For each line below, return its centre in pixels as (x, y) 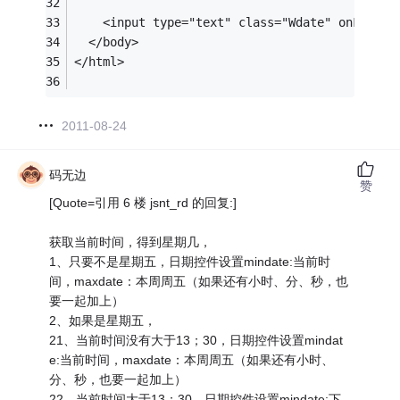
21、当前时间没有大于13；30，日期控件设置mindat (196, 340)
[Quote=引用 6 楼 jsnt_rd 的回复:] (143, 202)
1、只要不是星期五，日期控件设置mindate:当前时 (190, 261)
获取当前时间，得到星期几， (131, 242)
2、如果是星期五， (103, 320)
